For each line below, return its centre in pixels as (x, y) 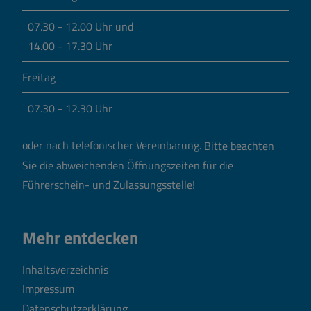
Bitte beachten (239, 145)
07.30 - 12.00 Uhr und (81, 27)
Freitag (39, 77)
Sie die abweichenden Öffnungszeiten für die (128, 165)
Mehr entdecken (80, 238)
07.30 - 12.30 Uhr (70, 109)
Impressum (48, 288)
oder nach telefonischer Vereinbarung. (113, 145)
